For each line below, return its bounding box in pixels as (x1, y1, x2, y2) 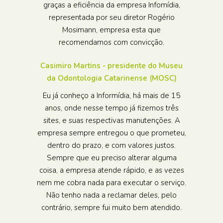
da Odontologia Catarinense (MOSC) (46, 73, 177, 83)
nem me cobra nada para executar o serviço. (37, 178, 186, 188)
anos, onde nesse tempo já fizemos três (44, 103, 179, 113)
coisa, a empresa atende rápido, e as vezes (39, 165, 184, 175)
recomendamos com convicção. (59, 37, 164, 47)
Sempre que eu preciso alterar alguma (46, 153, 177, 163)
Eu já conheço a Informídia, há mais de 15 (43, 91, 180, 101)
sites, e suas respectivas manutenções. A (43, 115, 180, 125)
